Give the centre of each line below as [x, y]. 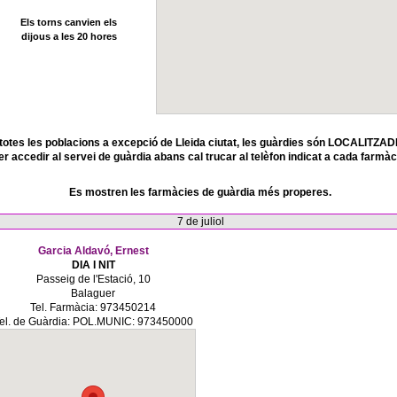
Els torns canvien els [69, 22]
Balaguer [93, 293]
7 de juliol [200, 222]
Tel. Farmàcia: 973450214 [93, 307]
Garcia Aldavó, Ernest [93, 251]
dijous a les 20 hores [69, 36]
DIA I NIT [93, 265]
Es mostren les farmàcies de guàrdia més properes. [200, 192]
